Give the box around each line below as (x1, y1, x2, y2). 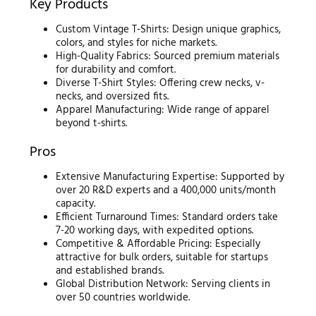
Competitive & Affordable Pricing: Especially (56, 236, 261, 253)
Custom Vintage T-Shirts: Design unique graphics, (56, 20, 281, 38)
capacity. (56, 195, 96, 213)
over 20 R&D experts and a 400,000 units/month (56, 182, 276, 200)
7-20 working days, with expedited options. (56, 222, 254, 240)
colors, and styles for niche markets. (56, 34, 217, 51)
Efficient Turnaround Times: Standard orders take (56, 209, 279, 226)
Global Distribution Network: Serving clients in (56, 276, 271, 293)
